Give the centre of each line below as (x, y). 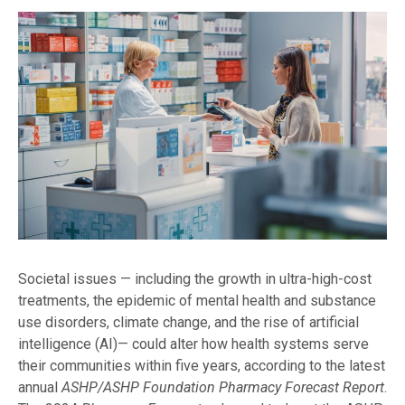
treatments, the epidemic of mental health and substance (197, 301)
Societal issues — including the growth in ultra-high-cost (195, 279)
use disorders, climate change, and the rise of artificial (188, 323)
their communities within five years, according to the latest (202, 366)
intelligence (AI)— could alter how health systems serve (193, 344)
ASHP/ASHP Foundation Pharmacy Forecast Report (223, 388)
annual (40, 388)
